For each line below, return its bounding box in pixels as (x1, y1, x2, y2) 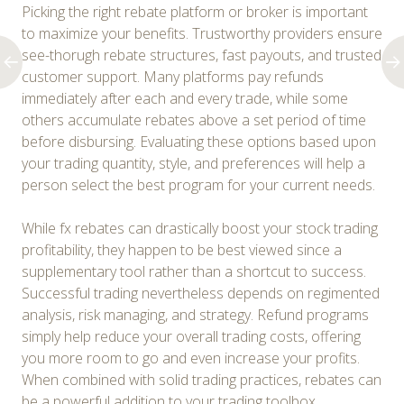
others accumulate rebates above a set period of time (22, 109, 366, 130)
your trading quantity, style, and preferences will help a (22, 152, 365, 173)
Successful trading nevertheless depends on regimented (22, 282, 380, 303)
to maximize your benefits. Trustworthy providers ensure (22, 23, 382, 43)
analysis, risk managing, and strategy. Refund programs (22, 304, 369, 325)
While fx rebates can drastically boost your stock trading (22, 217, 378, 238)
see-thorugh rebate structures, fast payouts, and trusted (22, 44, 381, 65)
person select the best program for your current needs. (22, 174, 375, 195)
